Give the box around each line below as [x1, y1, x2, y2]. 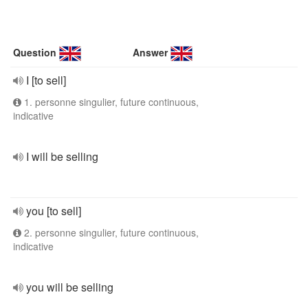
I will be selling [26, 148, 98, 164]
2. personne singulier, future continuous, [21, 225, 199, 239]
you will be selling [26, 279, 113, 295]
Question [13, 45, 56, 59]
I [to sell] [26, 72, 66, 88]
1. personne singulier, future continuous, [21, 95, 199, 109]
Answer [133, 45, 168, 59]
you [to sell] [26, 203, 81, 219]
